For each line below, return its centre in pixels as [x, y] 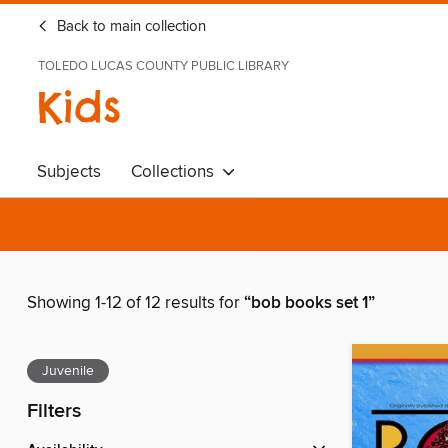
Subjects [69, 172]
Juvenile [68, 371]
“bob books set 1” [309, 303]
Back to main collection [129, 27]
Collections [176, 172]
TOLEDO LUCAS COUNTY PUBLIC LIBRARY [163, 66]
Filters [54, 412]
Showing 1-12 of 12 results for [135, 303]
